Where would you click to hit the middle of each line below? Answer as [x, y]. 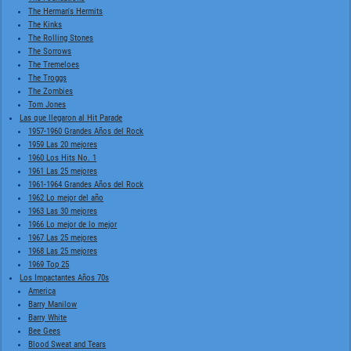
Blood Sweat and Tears [67, 344]
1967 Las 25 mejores [63, 237]
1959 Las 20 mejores [63, 144]
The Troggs [48, 78]
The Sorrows [50, 51]
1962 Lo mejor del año [66, 197]
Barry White [48, 317]
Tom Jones [47, 104]
